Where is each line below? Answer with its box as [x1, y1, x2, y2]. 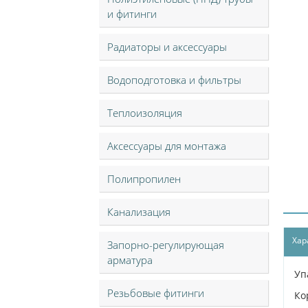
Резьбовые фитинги [107, 286, 204, 300]
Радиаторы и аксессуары [107, 40, 227, 54]
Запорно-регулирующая [107, 238, 224, 252]
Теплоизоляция [107, 106, 182, 120]
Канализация [107, 205, 170, 219]
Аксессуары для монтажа [107, 139, 226, 153]
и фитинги [107, 7, 157, 21]
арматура [107, 253, 153, 267]
